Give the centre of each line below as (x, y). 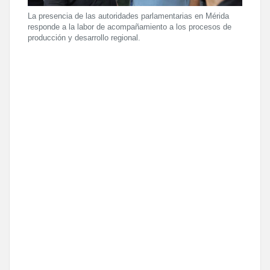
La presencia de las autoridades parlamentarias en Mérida (128, 16)
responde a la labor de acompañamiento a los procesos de (130, 27)
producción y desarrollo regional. (84, 38)
